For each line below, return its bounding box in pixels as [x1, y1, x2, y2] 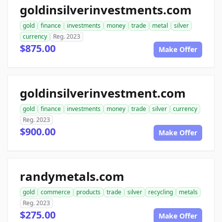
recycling [148, 188, 173, 196]
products [76, 188, 101, 196]
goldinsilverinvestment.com [20, 85, 186, 101]
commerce [41, 188, 70, 196]
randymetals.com [20, 168, 124, 184]
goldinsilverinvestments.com [20, 1, 192, 18]
